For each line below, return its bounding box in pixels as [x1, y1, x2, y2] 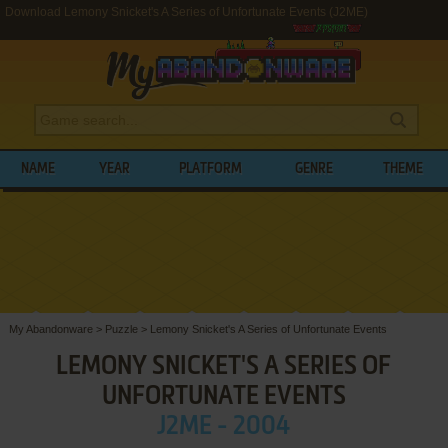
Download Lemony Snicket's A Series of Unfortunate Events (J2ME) [5, 5, 368, 19]
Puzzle [104, 322, 138, 335]
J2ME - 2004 [157, 413, 291, 440]
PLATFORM [179, 162, 243, 176]
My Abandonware [8, 322, 93, 335]
